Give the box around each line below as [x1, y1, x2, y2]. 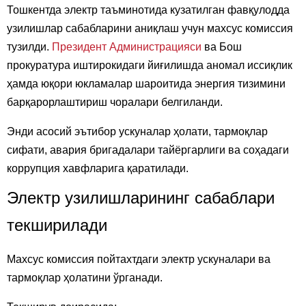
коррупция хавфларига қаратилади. [7, 163, 189, 175]
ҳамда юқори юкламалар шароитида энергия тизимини [7, 78, 286, 90]
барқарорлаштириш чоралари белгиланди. [7, 96, 223, 109]
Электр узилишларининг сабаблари [7, 189, 275, 208]
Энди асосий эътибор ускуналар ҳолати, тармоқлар [7, 126, 268, 138]
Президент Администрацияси [52, 41, 201, 53]
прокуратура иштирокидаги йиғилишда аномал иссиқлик [7, 59, 292, 72]
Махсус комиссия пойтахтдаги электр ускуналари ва [7, 253, 270, 266]
